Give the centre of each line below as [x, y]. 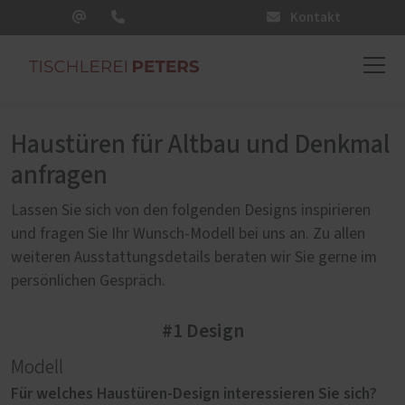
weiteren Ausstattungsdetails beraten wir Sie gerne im [194, 258]
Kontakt [314, 18]
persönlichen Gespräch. [88, 281]
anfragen [59, 176]
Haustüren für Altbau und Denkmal [200, 145]
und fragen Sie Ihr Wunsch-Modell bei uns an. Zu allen [188, 234]
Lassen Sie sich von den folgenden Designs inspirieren [191, 211]
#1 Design [202, 331]
